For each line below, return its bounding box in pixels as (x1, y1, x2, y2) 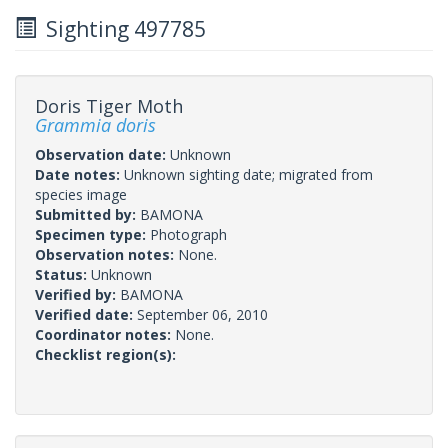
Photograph (150, 224, 227, 244)
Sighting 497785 (36, 14, 206, 43)
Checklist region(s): (35, 344, 176, 364)
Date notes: (35, 164, 124, 184)
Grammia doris (35, 112, 156, 137)
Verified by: (35, 284, 120, 304)
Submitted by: (35, 204, 140, 224)
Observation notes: (35, 244, 178, 264)
